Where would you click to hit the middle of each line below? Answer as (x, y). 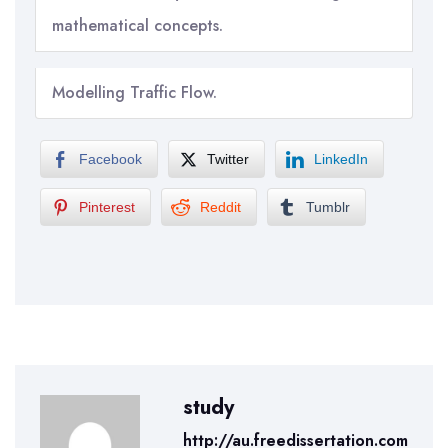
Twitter (228, 159)
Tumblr (328, 207)
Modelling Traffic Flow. (134, 92)
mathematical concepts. (137, 25)
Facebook (110, 159)
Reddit (220, 207)
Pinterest (107, 207)
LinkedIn (341, 159)
